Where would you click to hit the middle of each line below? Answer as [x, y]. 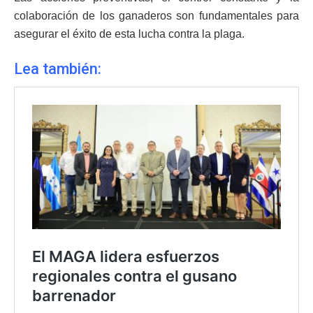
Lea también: [58, 68]
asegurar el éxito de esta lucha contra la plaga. [129, 34]
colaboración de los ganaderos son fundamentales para [156, 15]
